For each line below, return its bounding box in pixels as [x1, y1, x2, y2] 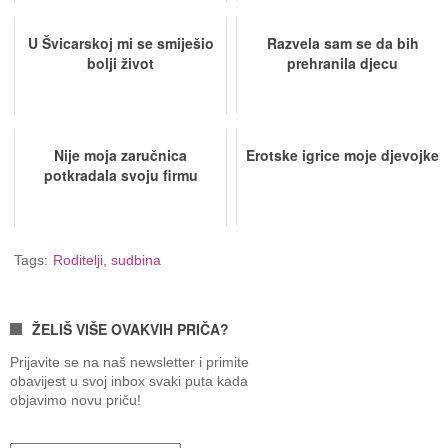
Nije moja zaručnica [54, 145, 188, 165]
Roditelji [53, 252, 104, 268]
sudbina [111, 252, 162, 268]
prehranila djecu [287, 53, 399, 73]
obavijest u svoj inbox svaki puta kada [10, 373, 248, 389]
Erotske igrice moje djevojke [246, 145, 440, 165]
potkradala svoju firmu [43, 165, 198, 185]
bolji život [87, 53, 155, 73]
